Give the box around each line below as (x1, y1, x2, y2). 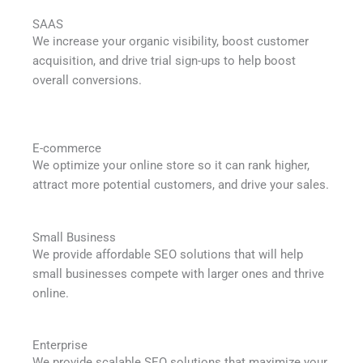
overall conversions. (32, 73, 142, 88)
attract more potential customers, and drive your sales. (32, 177, 329, 193)
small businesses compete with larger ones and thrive (32, 266, 324, 281)
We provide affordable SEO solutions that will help (32, 246, 303, 262)
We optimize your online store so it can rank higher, (32, 158, 310, 173)
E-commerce (32, 141, 101, 156)
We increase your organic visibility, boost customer (32, 34, 309, 49)
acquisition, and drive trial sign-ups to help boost (32, 53, 296, 68)
